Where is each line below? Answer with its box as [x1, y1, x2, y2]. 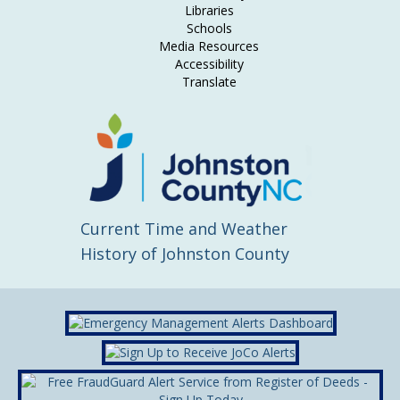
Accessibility [174, 54, 244, 72]
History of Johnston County [80, 242, 289, 264]
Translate [181, 72, 237, 90]
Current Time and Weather [80, 217, 287, 239]
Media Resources [159, 37, 259, 54]
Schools [186, 19, 232, 37]
